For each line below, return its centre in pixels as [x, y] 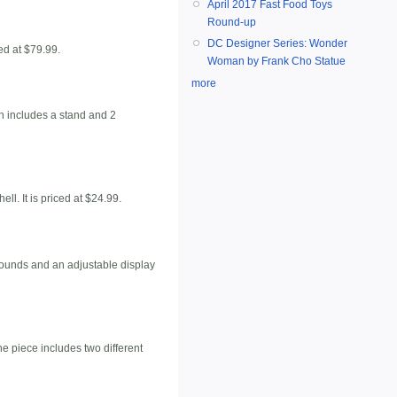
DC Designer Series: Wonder [277, 44]
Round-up [232, 23]
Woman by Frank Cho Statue [276, 62]
